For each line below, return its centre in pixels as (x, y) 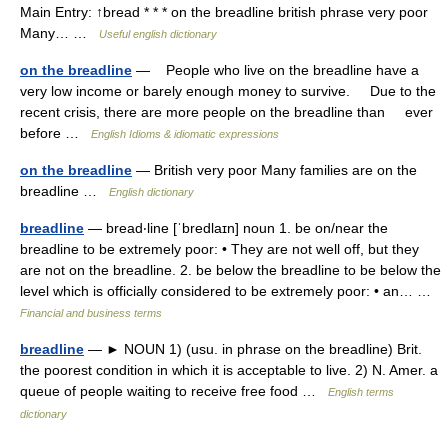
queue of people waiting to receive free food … (174, 391)
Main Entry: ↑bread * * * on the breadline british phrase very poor (224, 12)
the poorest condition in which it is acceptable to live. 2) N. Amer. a (229, 370)
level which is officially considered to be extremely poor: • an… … (229, 291)
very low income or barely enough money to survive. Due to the (228, 91)
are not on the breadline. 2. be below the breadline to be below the (230, 270)
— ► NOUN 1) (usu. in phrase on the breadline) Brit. (253, 349)
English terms (361, 392)
